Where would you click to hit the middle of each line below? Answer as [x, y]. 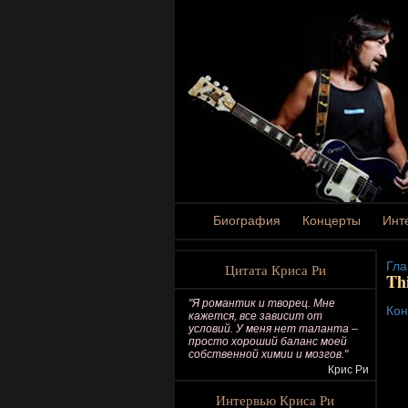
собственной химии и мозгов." [268, 354]
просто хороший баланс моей [268, 342]
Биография [247, 220]
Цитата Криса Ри [275, 270]
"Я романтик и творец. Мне [262, 303]
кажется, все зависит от [255, 316]
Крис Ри [348, 370]
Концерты [331, 220]
